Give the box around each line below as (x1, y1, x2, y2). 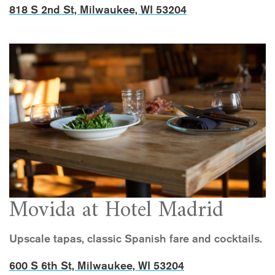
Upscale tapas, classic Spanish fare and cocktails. (9, 232, 262, 246)
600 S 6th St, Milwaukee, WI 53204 (9, 259, 184, 273)
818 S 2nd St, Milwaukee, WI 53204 (9, 3, 187, 17)
